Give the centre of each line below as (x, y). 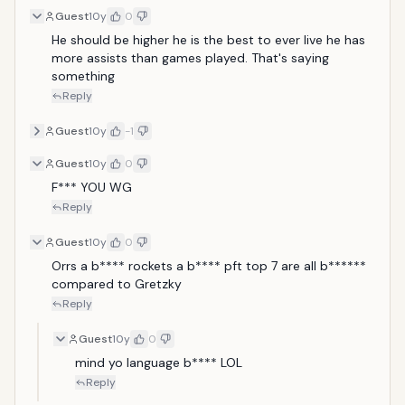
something (85, 76)
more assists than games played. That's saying (190, 58)
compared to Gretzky (118, 284)
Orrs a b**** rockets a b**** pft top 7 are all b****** (209, 266)
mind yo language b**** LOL (159, 363)
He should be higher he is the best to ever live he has (208, 40)
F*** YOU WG (92, 187)
